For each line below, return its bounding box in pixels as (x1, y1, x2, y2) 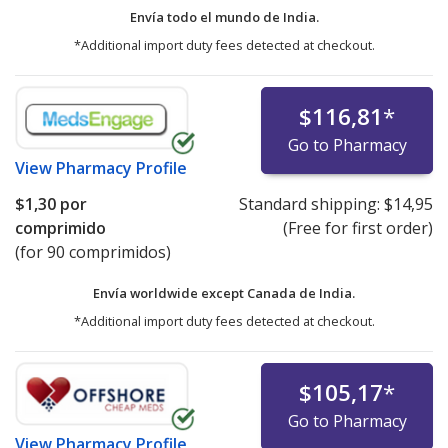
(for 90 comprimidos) (15, 241, 171, 264)
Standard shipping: (238, 193, 384, 216)
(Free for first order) (282, 217, 433, 240)
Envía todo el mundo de (129, 8, 283, 27)
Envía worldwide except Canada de (93, 284, 319, 303)
